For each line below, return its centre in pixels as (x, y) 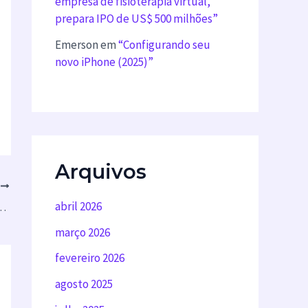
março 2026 (82, 232)
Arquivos (101, 171)
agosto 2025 (84, 284)
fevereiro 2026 (90, 258)
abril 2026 (78, 206)
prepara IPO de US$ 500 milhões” (136, 19)
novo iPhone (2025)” (104, 62)
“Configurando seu (164, 45)
